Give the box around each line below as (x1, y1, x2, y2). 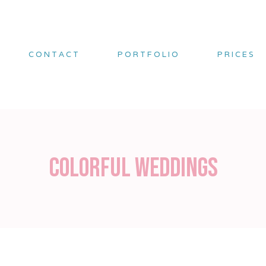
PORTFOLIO (118, 49, 180, 60)
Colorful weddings (48, 152, 218, 185)
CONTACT (28, 49, 81, 60)
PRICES (217, 49, 256, 60)
